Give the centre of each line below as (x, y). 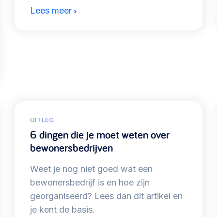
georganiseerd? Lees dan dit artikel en (107, 196)
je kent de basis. (63, 210)
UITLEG (42, 120)
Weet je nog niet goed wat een (92, 169)
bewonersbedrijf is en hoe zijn (90, 183)
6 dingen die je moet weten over (100, 135)
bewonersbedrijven (72, 148)
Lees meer (51, 11)
